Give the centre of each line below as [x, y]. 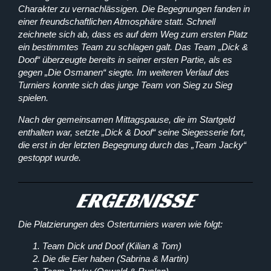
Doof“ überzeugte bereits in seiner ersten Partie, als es [125, 59]
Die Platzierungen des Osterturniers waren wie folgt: [120, 224]
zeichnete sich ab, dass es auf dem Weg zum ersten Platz [133, 34]
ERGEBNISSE [135, 200]
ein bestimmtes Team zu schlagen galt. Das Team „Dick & [133, 47]
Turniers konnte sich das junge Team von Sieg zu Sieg [125, 85]
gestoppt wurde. [49, 157]
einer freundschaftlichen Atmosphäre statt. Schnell [116, 21]
